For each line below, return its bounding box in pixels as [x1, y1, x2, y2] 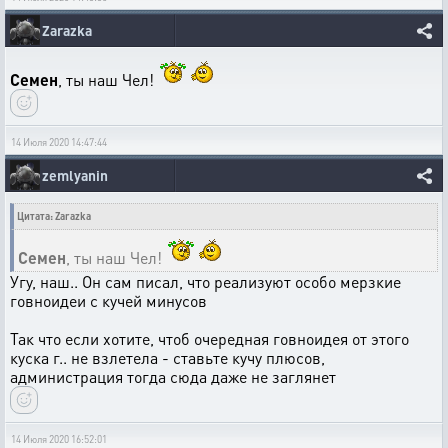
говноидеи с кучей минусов [10, 290, 207, 311]
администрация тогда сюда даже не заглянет [10, 366, 336, 387]
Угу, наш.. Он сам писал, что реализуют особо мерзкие [10, 271, 401, 292]
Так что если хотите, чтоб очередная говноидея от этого [10, 328, 409, 349]
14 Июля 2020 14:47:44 [11, 136, 107, 148]
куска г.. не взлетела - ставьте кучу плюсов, [10, 347, 325, 368]
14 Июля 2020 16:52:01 [11, 433, 107, 445]
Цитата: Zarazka [17, 210, 91, 222]
